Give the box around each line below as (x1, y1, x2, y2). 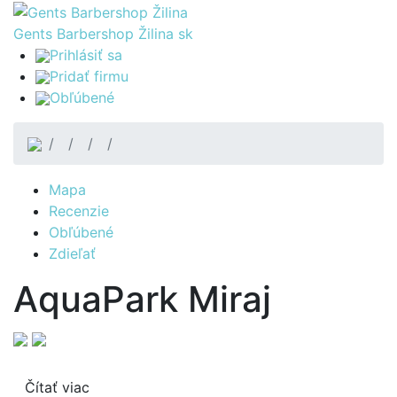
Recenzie (49, 201, 109, 220)
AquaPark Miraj (13, 276, 271, 321)
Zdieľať (49, 244, 96, 262)
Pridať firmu (50, 66, 128, 85)
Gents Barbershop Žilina (13, 24, 178, 43)
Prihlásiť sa (50, 45, 122, 64)
